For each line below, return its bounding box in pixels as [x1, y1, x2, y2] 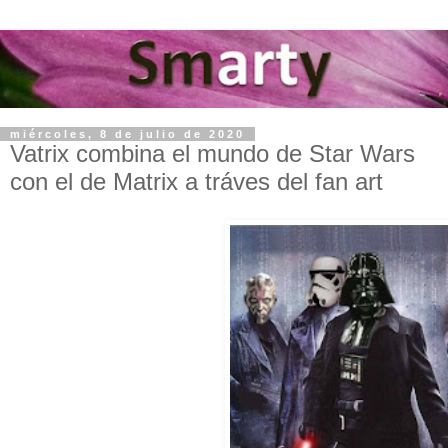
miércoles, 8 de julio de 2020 [10, 128, 245, 141]
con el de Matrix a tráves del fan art [10, 168, 383, 196]
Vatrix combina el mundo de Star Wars [10, 140, 415, 168]
